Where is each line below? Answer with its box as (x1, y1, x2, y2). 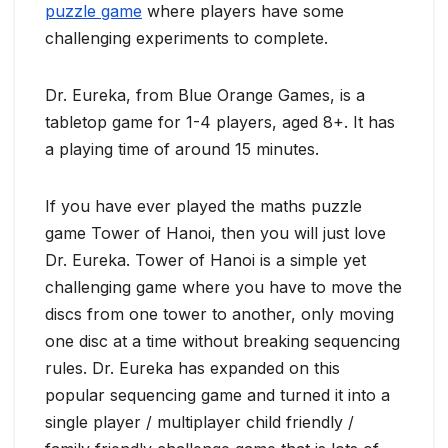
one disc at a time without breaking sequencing (45, 331, 400, 351)
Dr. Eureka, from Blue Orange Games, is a (45, 85, 365, 105)
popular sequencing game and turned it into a (45, 385, 390, 405)
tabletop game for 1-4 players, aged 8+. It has (45, 112, 395, 132)
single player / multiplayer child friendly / (45, 412, 354, 432)
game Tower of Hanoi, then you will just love (45, 223, 386, 243)
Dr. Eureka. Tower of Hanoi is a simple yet (45, 250, 366, 270)
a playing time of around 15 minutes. (45, 139, 319, 159)
